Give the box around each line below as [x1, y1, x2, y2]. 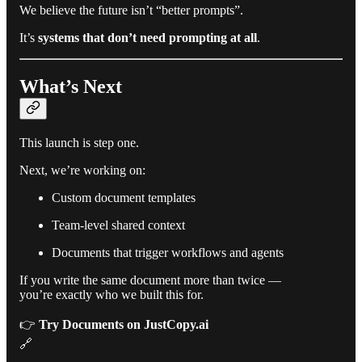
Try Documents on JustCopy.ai [39, 318, 208, 332]
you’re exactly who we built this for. [19, 288, 204, 302]
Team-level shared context [52, 218, 185, 233]
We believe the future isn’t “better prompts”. [19, 3, 243, 18]
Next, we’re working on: [19, 163, 145, 178]
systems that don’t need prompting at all [38, 31, 257, 45]
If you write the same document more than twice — [19, 273, 281, 288]
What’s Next [19, 76, 122, 98]
